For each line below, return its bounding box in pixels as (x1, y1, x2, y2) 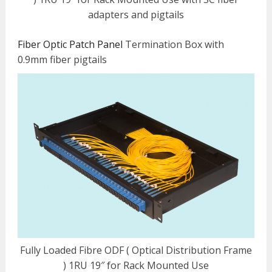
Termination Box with (122, 37, 224, 51)
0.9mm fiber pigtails (17, 52, 107, 66)
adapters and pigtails (87, 7, 184, 21)
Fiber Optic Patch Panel (17, 37, 123, 51)
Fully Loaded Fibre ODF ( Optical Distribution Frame (19, 243, 252, 257)
